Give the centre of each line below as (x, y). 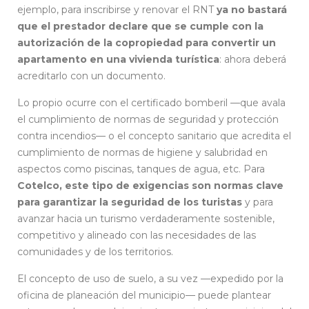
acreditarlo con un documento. (91, 76)
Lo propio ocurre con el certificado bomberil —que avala (151, 102)
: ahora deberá (253, 59)
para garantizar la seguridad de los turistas (130, 202)
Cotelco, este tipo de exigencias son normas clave (150, 185)
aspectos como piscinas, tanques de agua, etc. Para (141, 169)
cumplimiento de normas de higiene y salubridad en (142, 152)
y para (258, 202)
